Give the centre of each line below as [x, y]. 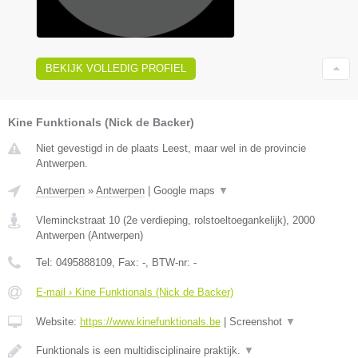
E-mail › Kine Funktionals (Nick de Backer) [135, 292]
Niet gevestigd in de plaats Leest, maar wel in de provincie [171, 148]
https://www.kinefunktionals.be [150, 321]
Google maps [186, 190]
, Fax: [127, 262]
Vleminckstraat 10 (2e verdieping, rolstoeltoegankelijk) [161, 220]
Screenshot [257, 321]
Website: [58, 321]
